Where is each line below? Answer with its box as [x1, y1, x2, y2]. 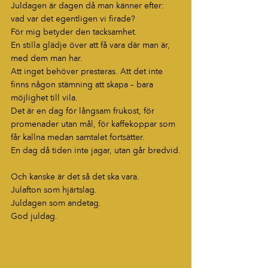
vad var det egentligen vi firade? [11, 15, 135, 23]
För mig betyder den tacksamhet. [11, 28, 137, 36]
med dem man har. [11, 54, 83, 63]
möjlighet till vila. [11, 94, 78, 102]
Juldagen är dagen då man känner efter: [11, 2, 166, 10]
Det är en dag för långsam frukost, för [11, 107, 157, 115]
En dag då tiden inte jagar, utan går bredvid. [11, 147, 181, 155]
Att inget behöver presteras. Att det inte [11, 68, 165, 76]
